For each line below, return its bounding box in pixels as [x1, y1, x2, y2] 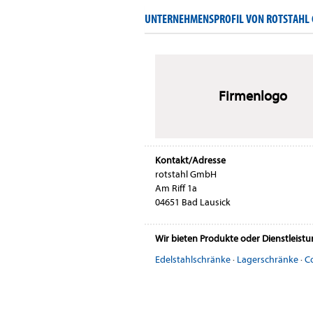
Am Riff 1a [155, 182, 197, 194]
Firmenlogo [218, 87, 287, 104]
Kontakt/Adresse [155, 154, 226, 166]
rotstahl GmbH [155, 168, 217, 180]
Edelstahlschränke [155, 253, 231, 265]
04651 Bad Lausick [155, 196, 231, 208]
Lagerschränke [237, 253, 298, 265]
